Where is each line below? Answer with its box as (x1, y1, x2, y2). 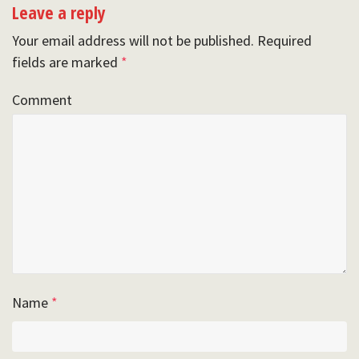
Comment (12, 91, 72, 110)
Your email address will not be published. (12, 31, 254, 50)
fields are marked (12, 53, 121, 72)
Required (257, 31, 312, 50)
